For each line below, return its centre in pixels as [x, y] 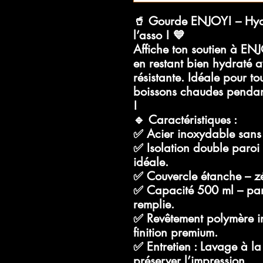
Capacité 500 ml [190, 190]
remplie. [154, 204]
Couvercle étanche [194, 176]
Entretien [169, 247]
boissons [157, 92]
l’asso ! [151, 35]
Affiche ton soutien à [187, 49]
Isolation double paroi [203, 148]
